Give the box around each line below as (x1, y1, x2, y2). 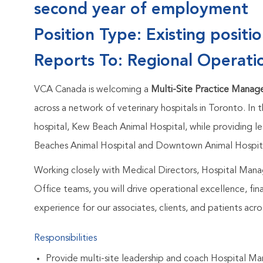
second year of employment (34, 2, 248, 19)
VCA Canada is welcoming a (34, 85, 151, 95)
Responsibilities (34, 234, 97, 244)
